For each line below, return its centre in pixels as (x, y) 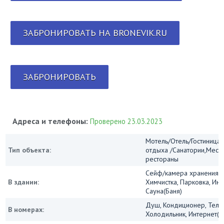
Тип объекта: (30, 150)
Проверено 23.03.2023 (126, 121)
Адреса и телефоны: (51, 121)
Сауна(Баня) (164, 191)
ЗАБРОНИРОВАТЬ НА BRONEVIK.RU (95, 33)
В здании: (24, 182)
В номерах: (26, 210)
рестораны (162, 159)
